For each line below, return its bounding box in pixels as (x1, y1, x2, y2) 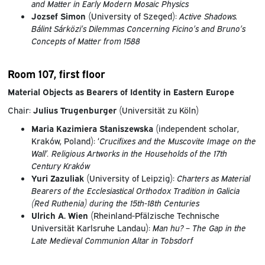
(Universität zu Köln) (118, 104, 199, 115)
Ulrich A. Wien (31, 209, 88, 221)
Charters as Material (176, 172, 250, 183)
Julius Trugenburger (30, 104, 119, 115)
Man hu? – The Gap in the (152, 221, 246, 233)
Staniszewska (99, 122, 153, 134)
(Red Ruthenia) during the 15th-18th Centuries (31, 196, 199, 208)
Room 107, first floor (7, 65, 105, 80)
